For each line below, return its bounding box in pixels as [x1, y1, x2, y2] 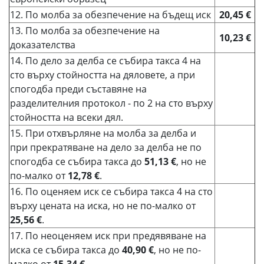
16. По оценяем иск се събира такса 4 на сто [10, 185, 213, 198]
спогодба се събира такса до [10, 155, 144, 168]
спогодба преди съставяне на [10, 82, 147, 95]
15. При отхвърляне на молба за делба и [10, 127, 196, 140]
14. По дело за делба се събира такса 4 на [10, 54, 201, 67]
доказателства [10, 38, 75, 51]
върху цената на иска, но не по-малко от [10, 199, 196, 212]
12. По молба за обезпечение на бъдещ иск [10, 8, 211, 21]
